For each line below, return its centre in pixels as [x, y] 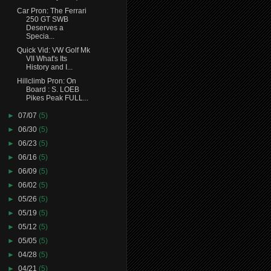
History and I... [49, 67]
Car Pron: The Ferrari [51, 11]
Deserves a [44, 28]
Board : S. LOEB [52, 89]
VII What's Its [46, 58]
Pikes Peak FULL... [57, 98]
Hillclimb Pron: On [46, 81]
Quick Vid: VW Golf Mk [53, 50]
